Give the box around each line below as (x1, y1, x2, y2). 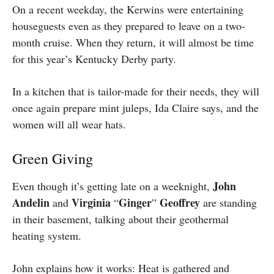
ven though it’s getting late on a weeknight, (19, 179, 213, 194)
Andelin (12, 194, 50, 211)
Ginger (119, 194, 152, 211)
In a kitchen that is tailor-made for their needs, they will (12, 84, 259, 99)
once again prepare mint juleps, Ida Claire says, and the (12, 100, 259, 116)
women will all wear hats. (12, 117, 130, 132)
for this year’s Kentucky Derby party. (12, 51, 180, 67)
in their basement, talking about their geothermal (12, 212, 229, 227)
